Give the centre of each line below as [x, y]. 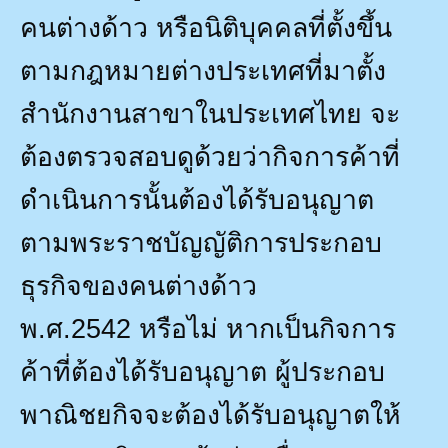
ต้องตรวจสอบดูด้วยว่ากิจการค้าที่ [210, 156]
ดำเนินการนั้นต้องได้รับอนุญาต [197, 199]
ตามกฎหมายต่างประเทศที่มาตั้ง [203, 70]
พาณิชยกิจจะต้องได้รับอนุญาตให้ [210, 414]
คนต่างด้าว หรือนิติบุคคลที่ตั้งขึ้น [206, 27]
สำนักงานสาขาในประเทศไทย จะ [210, 113]
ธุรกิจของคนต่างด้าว [138, 285]
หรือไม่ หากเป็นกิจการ [267, 328]
